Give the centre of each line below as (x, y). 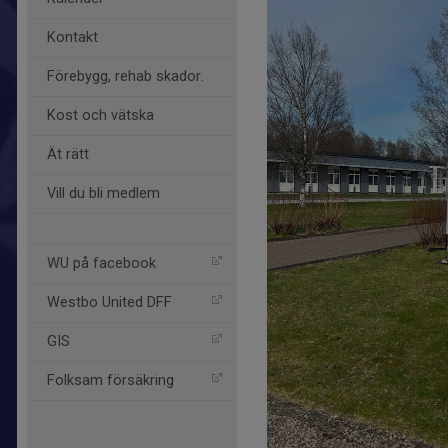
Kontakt (72, 37)
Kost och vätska (100, 115)
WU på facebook (101, 263)
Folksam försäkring (110, 380)
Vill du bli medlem (103, 193)
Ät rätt (68, 154)
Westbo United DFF (109, 302)
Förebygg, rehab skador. (125, 76)
